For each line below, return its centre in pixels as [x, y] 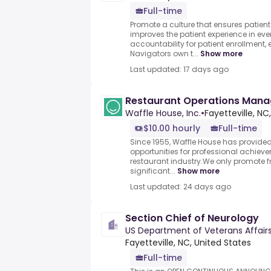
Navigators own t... [164, 54]
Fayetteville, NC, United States [188, 243]
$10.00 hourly [172, 129]
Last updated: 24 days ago [181, 187]
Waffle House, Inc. [163, 113]
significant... [153, 171]
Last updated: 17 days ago [179, 70]
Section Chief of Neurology [192, 218]
